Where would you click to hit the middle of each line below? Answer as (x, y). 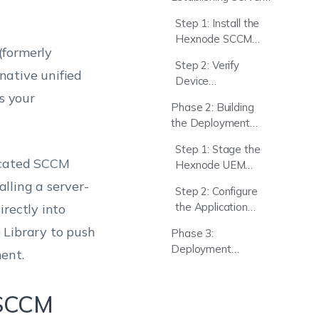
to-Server (194, 12)
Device (192, 81)
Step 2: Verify (207, 65)
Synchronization (213, 96)
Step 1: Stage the (218, 149)
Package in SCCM (214, 138)
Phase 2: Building (213, 107)
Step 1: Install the (218, 23)
